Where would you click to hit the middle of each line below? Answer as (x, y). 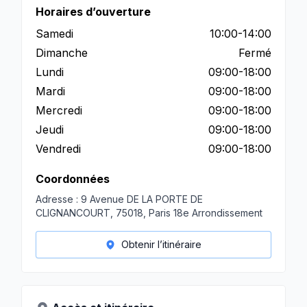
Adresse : (57, 199)
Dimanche (62, 53)
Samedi (54, 34)
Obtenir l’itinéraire (162, 244)
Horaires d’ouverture (93, 12)
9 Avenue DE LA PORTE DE (142, 199)
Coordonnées (73, 179)
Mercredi (59, 110)
